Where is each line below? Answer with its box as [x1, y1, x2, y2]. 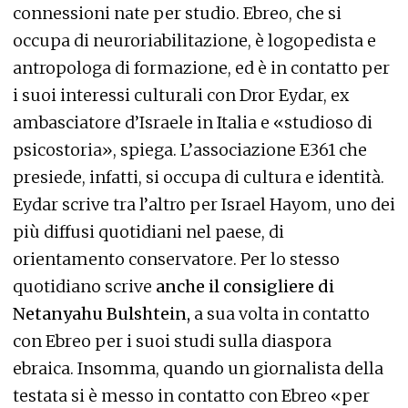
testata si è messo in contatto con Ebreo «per [13, 385, 370, 406]
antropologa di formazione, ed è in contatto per [13, 57, 390, 78]
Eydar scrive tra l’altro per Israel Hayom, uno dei [13, 194, 395, 215]
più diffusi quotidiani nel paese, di [13, 221, 284, 242]
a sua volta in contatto [190, 303, 370, 324]
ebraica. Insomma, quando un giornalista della [13, 358, 383, 379]
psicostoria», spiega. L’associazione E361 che [13, 139, 367, 160]
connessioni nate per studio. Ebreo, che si [13, 3, 342, 24]
